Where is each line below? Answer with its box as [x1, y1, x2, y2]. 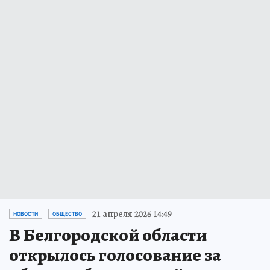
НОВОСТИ [13, 210, 38, 217]
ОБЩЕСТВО [52, 210, 82, 217]
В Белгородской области [9, 222, 207, 247]
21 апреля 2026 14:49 [92, 207, 172, 221]
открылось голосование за [9, 242, 221, 267]
